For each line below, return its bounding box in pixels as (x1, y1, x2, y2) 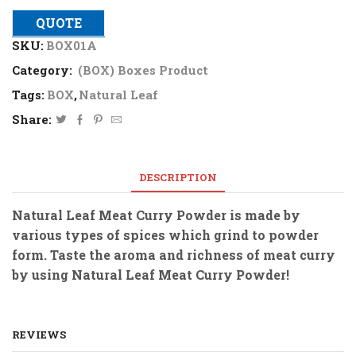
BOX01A (46, 37, 97, 53)
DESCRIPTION (139, 170, 217, 185)
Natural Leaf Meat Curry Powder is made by (12, 207, 300, 224)
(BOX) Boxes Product (78, 61, 208, 78)
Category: (12, 61, 75, 78)
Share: (12, 110, 52, 127)
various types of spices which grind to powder (12, 226, 319, 244)
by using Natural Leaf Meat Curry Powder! (12, 266, 289, 284)
